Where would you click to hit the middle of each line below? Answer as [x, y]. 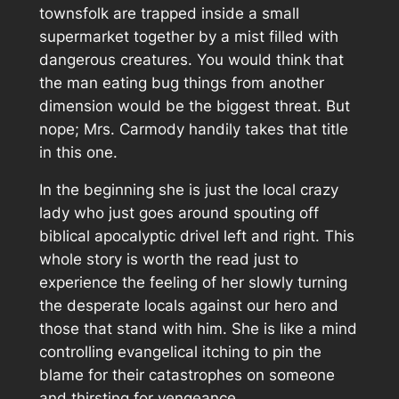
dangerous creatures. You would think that [191, 59]
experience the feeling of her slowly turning [193, 283]
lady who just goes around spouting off [179, 213]
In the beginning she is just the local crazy [188, 190]
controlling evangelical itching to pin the [180, 352]
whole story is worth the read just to [168, 260]
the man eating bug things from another [181, 82]
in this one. [78, 152]
